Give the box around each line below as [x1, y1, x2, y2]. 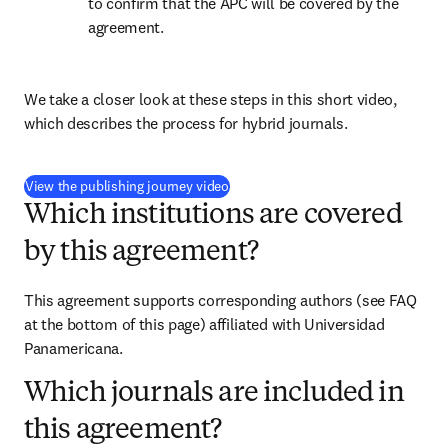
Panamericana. [24, 338, 123, 358]
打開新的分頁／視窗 [232, 176, 356, 194]
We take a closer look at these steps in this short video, [24, 89, 397, 109]
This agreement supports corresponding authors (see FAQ [24, 290, 417, 310]
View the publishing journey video [25, 177, 229, 195]
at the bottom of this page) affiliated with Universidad [24, 314, 385, 334]
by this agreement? [24, 239, 258, 267]
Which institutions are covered [24, 202, 402, 230]
